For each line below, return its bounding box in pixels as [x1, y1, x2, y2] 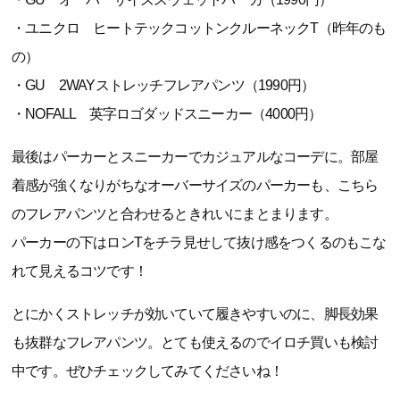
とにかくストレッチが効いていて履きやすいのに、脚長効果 [12, 306, 379, 322]
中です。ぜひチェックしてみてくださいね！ [12, 363, 283, 379]
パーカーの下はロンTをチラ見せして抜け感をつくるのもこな [12, 235, 387, 251]
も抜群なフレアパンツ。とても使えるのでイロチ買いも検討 [12, 335, 379, 351]
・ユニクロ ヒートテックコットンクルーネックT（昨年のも [12, 21, 387, 37]
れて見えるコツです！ [12, 263, 147, 279]
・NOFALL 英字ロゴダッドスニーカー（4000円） [12, 106, 322, 122]
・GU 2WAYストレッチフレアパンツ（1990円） [12, 78, 315, 94]
